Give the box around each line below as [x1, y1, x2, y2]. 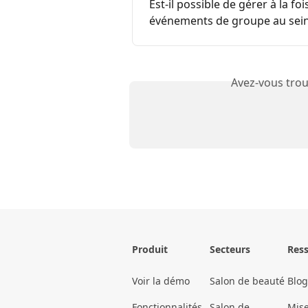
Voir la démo [132, 274, 190, 288]
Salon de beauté [210, 274, 285, 288]
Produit [132, 243, 168, 256]
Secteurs [210, 243, 250, 256]
